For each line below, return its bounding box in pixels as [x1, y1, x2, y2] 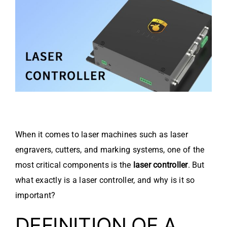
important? [15, 191, 56, 201]
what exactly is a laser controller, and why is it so [15, 175, 195, 185]
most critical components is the [15, 160, 133, 170]
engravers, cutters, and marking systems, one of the [15, 145, 205, 155]
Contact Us [13, 60, 57, 70]
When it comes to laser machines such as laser [15, 130, 188, 140]
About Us [13, 31, 50, 42]
